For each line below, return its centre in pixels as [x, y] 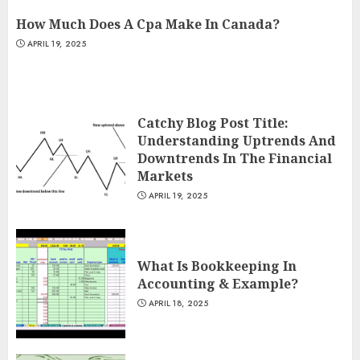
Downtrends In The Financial [235, 158]
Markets [165, 176]
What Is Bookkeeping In [217, 266]
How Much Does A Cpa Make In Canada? [148, 24]
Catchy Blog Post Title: [213, 123]
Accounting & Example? [218, 283]
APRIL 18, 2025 [178, 303]
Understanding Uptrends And [237, 140]
